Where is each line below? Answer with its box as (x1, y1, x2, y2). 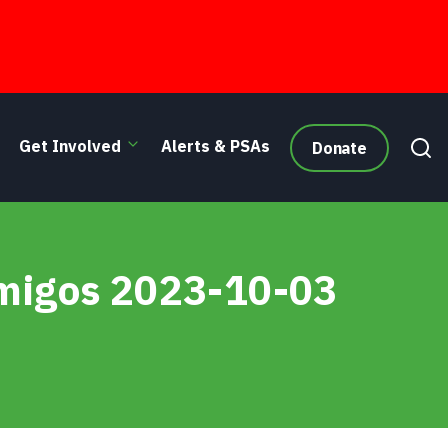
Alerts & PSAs (160, 135, 270, 156)
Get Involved (18, 135, 121, 156)
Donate (311, 137, 367, 158)
